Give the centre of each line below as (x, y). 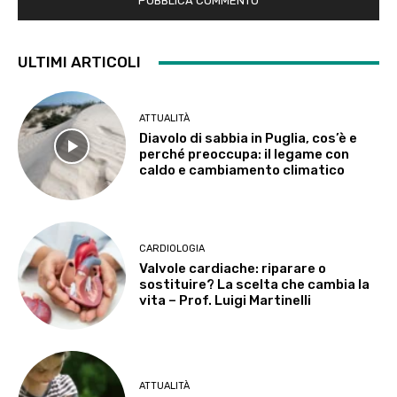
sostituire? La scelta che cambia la (255, 284)
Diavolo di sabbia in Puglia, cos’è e (249, 139)
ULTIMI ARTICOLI (79, 62)
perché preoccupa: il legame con (245, 155)
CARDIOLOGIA (172, 248)
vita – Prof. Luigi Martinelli (226, 300)
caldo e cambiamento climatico (242, 171)
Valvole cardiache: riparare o (233, 268)
